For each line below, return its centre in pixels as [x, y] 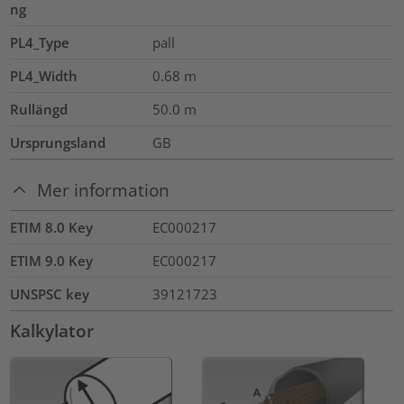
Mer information [104, 189]
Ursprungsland [58, 143]
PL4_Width [44, 76]
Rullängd [39, 110]
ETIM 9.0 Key [52, 260]
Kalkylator [52, 330]
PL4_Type [40, 43]
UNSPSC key [50, 294]
